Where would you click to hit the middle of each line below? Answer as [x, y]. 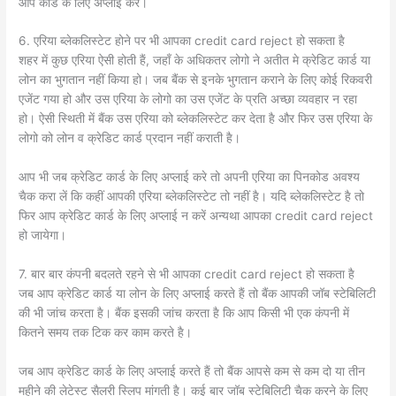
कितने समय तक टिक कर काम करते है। [106, 333]
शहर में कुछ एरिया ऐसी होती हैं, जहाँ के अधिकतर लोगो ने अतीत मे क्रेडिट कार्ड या [195, 61]
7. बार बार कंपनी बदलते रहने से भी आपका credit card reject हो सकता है [187, 274]
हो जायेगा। [43, 236]
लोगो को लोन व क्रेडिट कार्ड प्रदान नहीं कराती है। [130, 138]
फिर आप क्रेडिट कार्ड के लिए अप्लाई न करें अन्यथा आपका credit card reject [196, 216]
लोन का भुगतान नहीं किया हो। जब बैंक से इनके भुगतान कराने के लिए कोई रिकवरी [196, 80]
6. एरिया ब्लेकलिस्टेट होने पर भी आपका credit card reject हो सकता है [182, 41]
